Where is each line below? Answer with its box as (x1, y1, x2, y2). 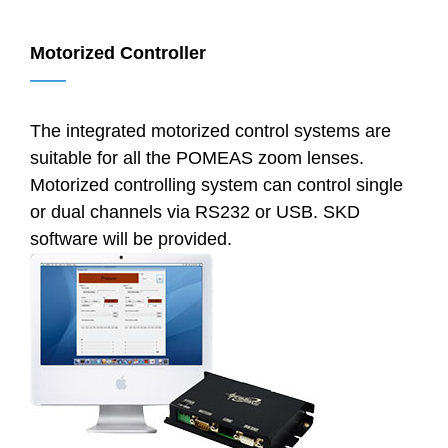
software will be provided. (30, 228, 232, 249)
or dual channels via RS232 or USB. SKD (30, 201, 360, 222)
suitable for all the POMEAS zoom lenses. (30, 147, 364, 168)
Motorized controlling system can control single (30, 174, 403, 195)
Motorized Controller (30, 42, 206, 63)
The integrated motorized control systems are (30, 120, 391, 141)
